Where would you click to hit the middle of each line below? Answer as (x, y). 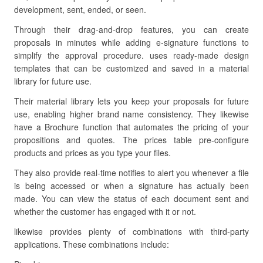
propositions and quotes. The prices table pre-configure (131, 140)
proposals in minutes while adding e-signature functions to (131, 42)
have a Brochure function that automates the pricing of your (131, 127)
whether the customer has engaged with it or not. (105, 211)
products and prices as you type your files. (92, 153)
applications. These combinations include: (92, 244)
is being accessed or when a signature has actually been (131, 186)
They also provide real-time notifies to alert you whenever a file (131, 173)
